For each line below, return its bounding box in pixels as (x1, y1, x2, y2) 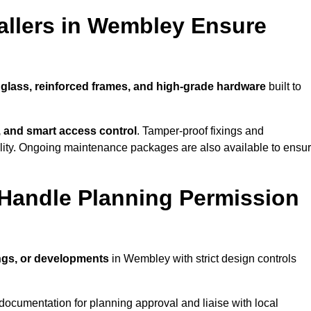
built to (266, 81, 301, 93)
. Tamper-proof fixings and (137, 125, 264, 137)
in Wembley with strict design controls (109, 253, 296, 265)
